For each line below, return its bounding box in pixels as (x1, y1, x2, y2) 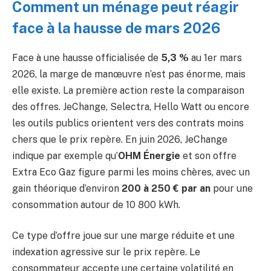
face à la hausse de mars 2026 (12, 19, 220, 36)
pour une (211, 182, 253, 194)
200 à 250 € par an (122, 182, 211, 194)
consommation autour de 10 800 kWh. (12, 198, 180, 211)
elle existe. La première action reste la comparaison (12, 84, 244, 96)
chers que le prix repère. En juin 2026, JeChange (12, 133, 227, 145)
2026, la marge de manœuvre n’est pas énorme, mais (12, 68, 246, 80)
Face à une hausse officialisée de (12, 51, 161, 64)
